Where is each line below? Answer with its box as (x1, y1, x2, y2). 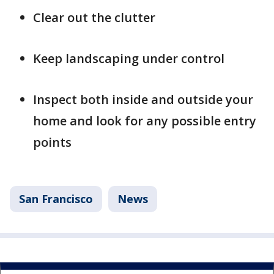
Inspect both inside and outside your (33, 91, 253, 108)
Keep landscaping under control (33, 50, 224, 67)
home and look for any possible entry (33, 113, 256, 129)
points (33, 134, 72, 150)
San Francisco (19, 191, 93, 206)
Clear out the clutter (33, 9, 155, 26)
